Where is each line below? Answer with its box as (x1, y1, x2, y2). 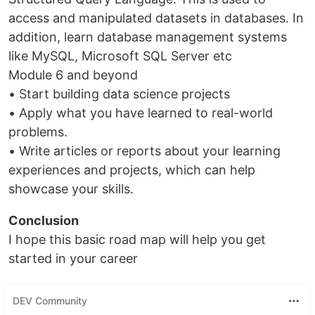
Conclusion (8, 212, 79, 228)
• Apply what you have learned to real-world (8, 105, 273, 120)
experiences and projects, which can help (8, 162, 255, 177)
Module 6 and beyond (8, 67, 138, 82)
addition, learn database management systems (8, 29, 287, 44)
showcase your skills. (8, 181, 134, 196)
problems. (8, 124, 67, 139)
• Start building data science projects (8, 86, 230, 101)
